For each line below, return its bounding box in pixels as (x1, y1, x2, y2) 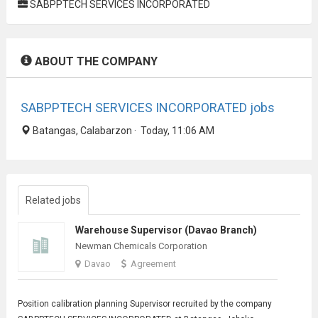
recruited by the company (170, 298, 272, 309)
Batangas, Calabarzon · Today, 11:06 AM (30, 124, 214, 136)
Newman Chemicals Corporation (75, 240, 207, 251)
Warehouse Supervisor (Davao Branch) (75, 224, 257, 236)
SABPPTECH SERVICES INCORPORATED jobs (20, 99, 275, 115)
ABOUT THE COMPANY (31, 54, 158, 68)
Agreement (130, 258, 176, 269)
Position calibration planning (17, 298, 130, 309)
